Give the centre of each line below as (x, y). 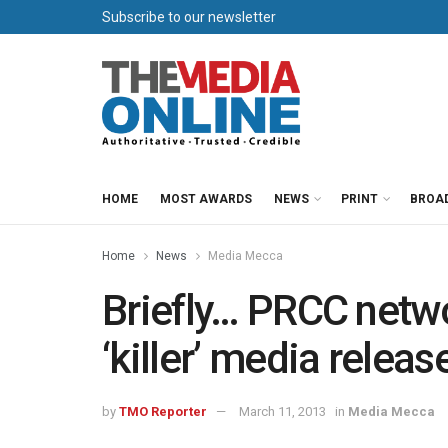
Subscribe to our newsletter (189, 17)
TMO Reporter (163, 411)
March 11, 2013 (282, 411)
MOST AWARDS (206, 199)
